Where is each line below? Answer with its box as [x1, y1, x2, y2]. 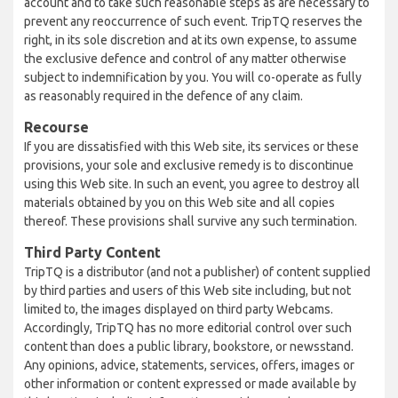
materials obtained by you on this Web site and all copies [24, 195, 335, 210]
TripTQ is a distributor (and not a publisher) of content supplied [24, 265, 370, 279]
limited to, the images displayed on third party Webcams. [24, 302, 333, 316]
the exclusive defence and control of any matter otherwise [24, 52, 346, 66]
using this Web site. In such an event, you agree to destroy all [24, 177, 360, 191]
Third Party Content [24, 244, 161, 260]
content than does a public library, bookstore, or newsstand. [24, 339, 354, 354]
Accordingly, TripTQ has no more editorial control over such [24, 321, 352, 335]
